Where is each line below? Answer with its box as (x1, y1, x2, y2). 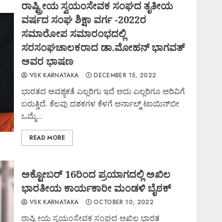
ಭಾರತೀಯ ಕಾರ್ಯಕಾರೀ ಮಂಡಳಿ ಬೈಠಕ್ (21, 181, 171, 195)
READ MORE (29, 133, 65, 142)
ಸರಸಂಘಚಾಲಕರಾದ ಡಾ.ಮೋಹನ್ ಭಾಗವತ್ (21, 41, 185, 54)
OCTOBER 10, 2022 (91, 198, 154, 207)
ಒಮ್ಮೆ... (21, 111, 43, 121)
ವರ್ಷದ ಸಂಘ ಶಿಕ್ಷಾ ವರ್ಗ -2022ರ (21, 13, 147, 26)
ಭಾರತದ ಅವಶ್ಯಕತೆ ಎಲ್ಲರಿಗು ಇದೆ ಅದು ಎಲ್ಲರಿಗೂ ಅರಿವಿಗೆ (21, 86, 185, 97)
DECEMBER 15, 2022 (91, 71, 157, 80)
